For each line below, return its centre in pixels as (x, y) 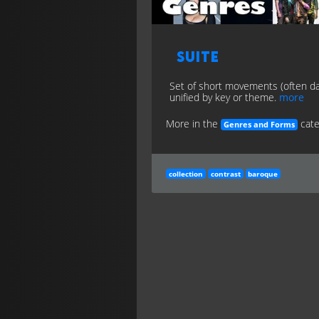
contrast (225, 174)
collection (185, 174)
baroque (263, 174)
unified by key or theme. (224, 98)
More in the (193, 124)
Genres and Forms (260, 125)
